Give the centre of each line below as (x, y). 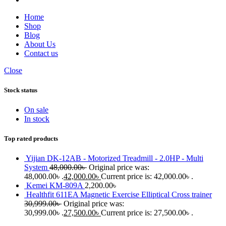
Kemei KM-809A (55, 186)
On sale (36, 109)
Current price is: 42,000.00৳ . (147, 177)
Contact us (41, 53)
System (37, 167)
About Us (40, 44)
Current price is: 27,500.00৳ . (147, 213)
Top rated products (31, 139)
